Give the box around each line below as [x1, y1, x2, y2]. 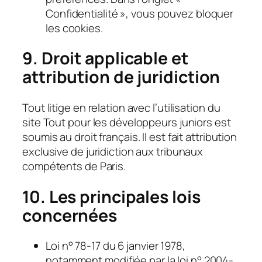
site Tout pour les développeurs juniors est [22, 114, 231, 130]
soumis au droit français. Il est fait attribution [22, 129, 237, 144]
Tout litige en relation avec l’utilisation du [22, 99, 220, 115]
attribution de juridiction [22, 65, 220, 89]
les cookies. [46, 20, 103, 36]
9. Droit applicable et [22, 47, 188, 70]
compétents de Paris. [22, 158, 126, 174]
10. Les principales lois [22, 185, 201, 208]
